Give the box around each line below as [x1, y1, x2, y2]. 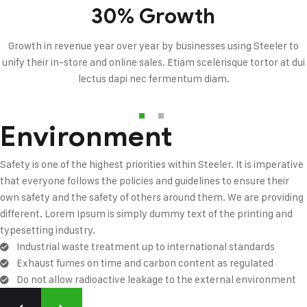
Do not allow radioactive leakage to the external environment [16, 273, 296, 286]
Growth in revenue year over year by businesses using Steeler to [8, 39, 299, 52]
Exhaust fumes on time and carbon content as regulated [16, 256, 273, 269]
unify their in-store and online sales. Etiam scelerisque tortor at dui [2, 56, 305, 69]
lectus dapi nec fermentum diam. [77, 72, 230, 85]
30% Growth [91, 3, 216, 29]
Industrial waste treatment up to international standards [16, 240, 275, 253]
